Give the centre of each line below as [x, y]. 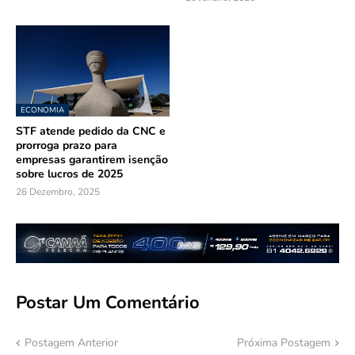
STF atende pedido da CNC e [91, 131]
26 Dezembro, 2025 [58, 191]
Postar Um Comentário [108, 302]
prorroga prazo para [67, 145]
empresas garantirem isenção [92, 159]
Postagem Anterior [71, 343]
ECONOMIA [42, 110]
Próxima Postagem [284, 343]
